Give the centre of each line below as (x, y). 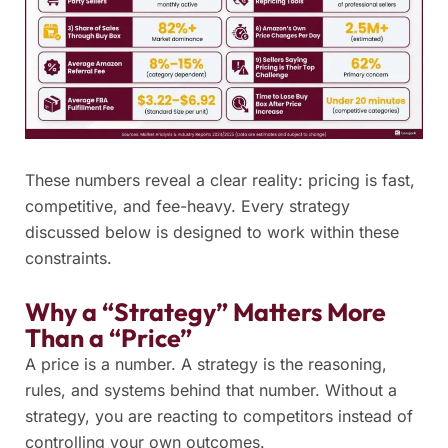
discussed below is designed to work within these (212, 232)
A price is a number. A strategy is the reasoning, (206, 364)
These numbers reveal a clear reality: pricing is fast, (220, 180)
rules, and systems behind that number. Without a (211, 390)
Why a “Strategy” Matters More (205, 312)
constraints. (68, 258)
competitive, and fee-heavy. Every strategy (187, 206)
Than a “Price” (108, 338)
